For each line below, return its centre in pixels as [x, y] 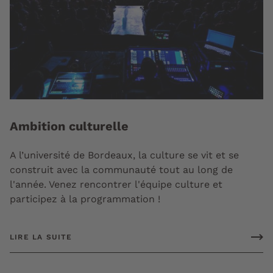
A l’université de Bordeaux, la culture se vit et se [124, 155]
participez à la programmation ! [85, 199]
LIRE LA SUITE [41, 237]
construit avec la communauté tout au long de [121, 169]
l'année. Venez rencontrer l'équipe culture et [116, 184]
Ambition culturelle [69, 126]
